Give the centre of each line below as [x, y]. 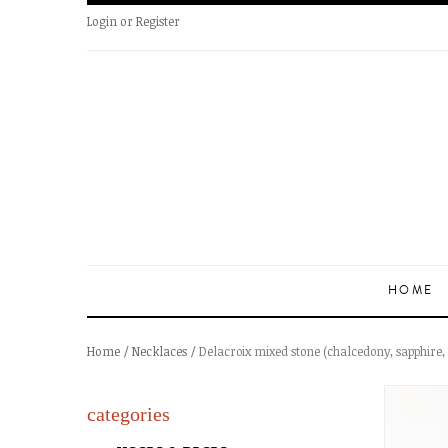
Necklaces [159, 351]
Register [158, 21]
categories [128, 414]
